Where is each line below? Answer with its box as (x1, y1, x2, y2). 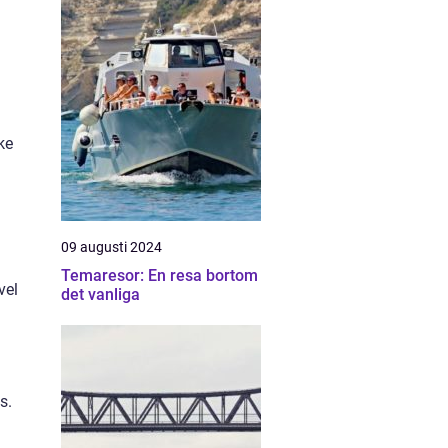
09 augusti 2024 (61, 239, 162, 255)
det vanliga (61, 285, 140, 304)
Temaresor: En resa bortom (61, 266, 258, 285)
